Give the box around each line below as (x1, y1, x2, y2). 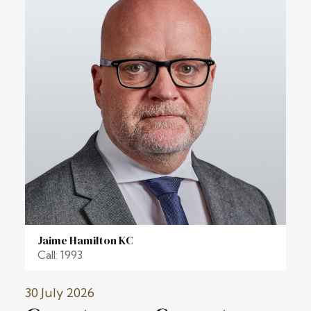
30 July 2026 (25, 284, 94, 301)
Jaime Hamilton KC (37, 232, 133, 248)
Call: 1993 (37, 247, 83, 262)
